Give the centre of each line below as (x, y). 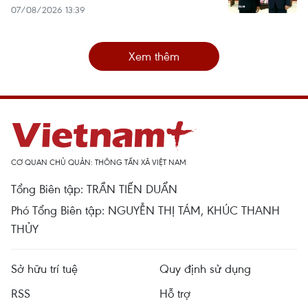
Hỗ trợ (175, 293)
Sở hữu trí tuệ (44, 268)
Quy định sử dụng (205, 268)
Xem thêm (154, 56)
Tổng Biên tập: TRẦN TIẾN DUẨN (94, 189)
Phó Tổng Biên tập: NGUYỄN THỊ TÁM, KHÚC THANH (145, 210)
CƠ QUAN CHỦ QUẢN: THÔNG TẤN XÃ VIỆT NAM (99, 162)
